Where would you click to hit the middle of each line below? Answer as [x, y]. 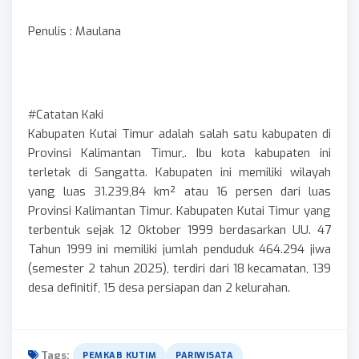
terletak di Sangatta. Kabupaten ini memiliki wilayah [179, 172]
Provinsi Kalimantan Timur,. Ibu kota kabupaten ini [179, 153]
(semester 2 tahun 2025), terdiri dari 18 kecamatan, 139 [179, 268]
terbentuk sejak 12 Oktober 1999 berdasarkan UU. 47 [179, 230]
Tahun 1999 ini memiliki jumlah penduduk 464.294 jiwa [179, 249]
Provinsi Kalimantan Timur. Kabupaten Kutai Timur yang [179, 210]
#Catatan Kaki [175, 114]
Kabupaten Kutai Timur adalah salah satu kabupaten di [179, 133]
